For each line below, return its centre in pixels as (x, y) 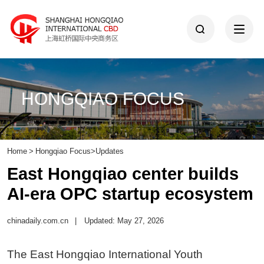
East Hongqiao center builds (123, 174)
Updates (109, 151)
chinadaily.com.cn (37, 221)
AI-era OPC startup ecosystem (130, 194)
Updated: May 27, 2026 (124, 221)
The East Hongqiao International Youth (105, 254)
